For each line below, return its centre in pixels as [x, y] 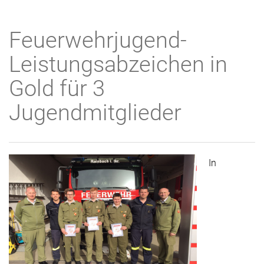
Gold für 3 [57, 88]
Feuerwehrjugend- [98, 40]
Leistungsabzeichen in [118, 64]
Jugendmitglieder [95, 113]
